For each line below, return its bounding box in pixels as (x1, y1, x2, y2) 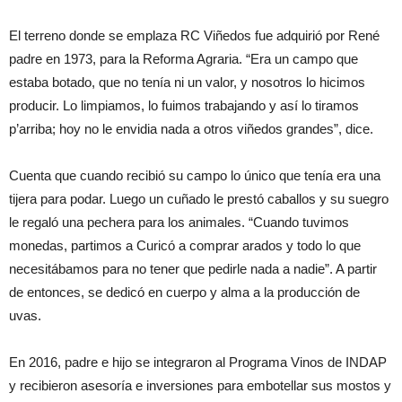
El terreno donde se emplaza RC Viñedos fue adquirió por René (9, 28, 380, 43)
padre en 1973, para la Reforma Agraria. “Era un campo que (9, 51, 358, 66)
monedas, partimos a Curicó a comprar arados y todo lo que (9, 238, 361, 253)
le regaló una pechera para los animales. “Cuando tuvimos (9, 214, 349, 230)
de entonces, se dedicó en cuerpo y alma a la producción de (9, 284, 360, 300)
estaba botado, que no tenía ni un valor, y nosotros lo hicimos (9, 74, 365, 90)
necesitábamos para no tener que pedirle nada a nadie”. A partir (9, 261, 377, 276)
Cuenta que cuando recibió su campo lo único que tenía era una (9, 168, 380, 183)
